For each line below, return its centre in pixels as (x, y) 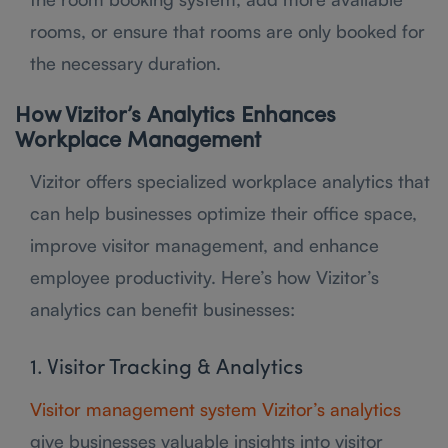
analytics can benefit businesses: (162, 308)
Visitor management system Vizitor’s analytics (215, 408)
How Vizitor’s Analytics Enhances (175, 116)
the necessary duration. (125, 62)
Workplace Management (138, 141)
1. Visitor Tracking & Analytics (166, 368)
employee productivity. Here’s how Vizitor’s (204, 276)
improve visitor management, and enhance (204, 244)
